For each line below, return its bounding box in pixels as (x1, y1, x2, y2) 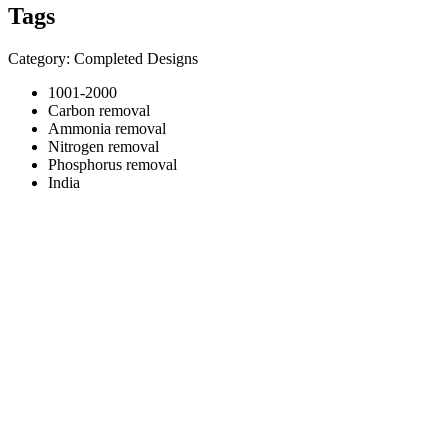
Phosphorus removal (48, 155, 177, 173)
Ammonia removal (48, 119, 166, 137)
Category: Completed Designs (8, 49, 198, 67)
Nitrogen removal (48, 137, 159, 155)
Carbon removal (48, 101, 150, 119)
